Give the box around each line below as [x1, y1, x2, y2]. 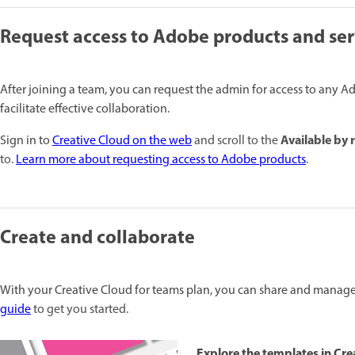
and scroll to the [192, 132, 281, 151]
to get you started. [31, 300, 128, 320]
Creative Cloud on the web [52, 132, 192, 151]
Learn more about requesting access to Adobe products [16, 151, 306, 170]
